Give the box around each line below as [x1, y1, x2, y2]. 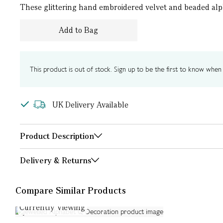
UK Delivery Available [52, 100, 128, 110]
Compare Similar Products [15, 185, 126, 196]
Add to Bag [59, 25, 98, 35]
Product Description [19, 131, 94, 141]
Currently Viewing [19, 202, 85, 213]
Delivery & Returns [19, 155, 91, 166]
